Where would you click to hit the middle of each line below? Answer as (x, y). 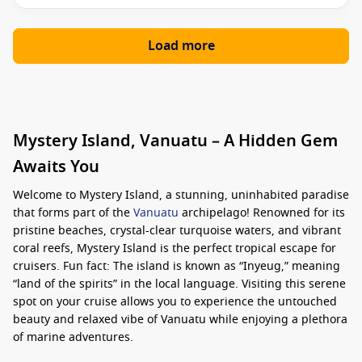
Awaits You (56, 167)
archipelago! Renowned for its (262, 213)
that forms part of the (73, 213)
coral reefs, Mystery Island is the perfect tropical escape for (175, 248)
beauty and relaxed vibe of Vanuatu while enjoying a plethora (180, 320)
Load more (181, 46)
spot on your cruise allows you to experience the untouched (175, 302)
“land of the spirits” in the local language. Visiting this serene (179, 284)
